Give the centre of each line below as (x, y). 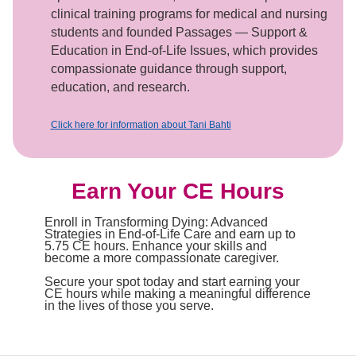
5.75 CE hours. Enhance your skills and (156, 246)
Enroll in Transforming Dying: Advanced (156, 222)
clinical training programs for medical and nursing (189, 14)
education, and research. (120, 87)
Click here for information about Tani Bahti (141, 125)
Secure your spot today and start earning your (172, 282)
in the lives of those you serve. (129, 306)
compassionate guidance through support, (168, 69)
